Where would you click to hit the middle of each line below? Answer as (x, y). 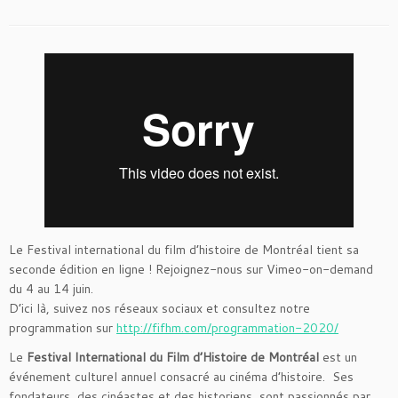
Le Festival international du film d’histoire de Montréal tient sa (184, 249)
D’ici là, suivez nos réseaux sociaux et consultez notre (159, 308)
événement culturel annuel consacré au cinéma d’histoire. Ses (181, 376)
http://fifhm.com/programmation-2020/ (227, 327)
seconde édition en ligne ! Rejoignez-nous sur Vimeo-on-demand (191, 269)
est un (340, 357)
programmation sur (63, 327)
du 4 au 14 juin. (53, 288)
